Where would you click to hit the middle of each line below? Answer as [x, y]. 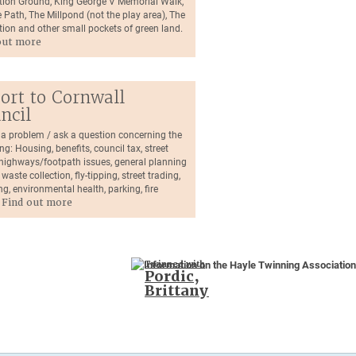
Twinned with [175, 264]
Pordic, [172, 276]
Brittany [177, 290]
